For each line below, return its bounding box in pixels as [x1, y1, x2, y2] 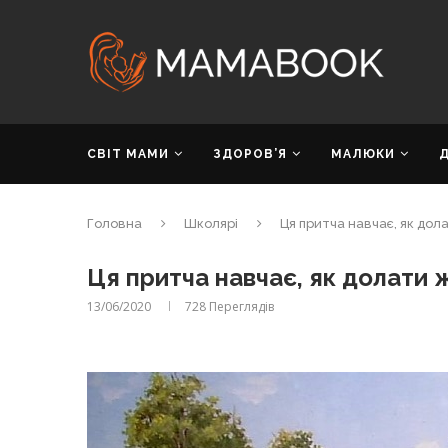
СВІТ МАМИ [87, 147, 169, 161]
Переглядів [206, 298, 274, 315]
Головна [87, 216, 142, 231]
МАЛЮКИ [331, 147, 395, 161]
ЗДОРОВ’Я [213, 147, 287, 161]
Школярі [184, 216, 238, 231]
